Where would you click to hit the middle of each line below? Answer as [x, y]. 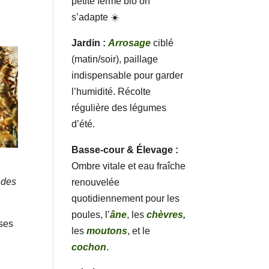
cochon [89, 247]
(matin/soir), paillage [115, 59]
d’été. [83, 124]
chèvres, [166, 214]
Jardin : [89, 43]
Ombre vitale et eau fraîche [129, 166]
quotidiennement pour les [126, 198]
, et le [139, 231]
